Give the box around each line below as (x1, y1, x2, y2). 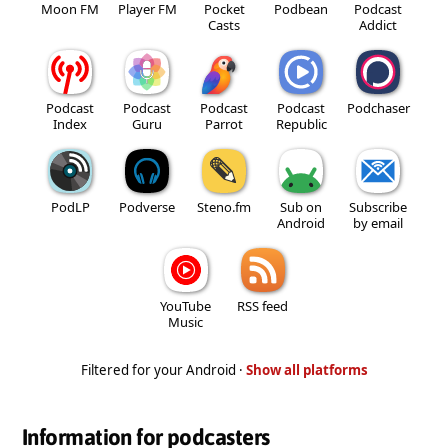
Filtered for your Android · (80, 360, 246, 379)
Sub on (280, 197, 322, 216)
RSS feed (237, 296, 288, 315)
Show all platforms (245, 360, 368, 379)
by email (353, 213, 403, 232)
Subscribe (349, 197, 407, 216)
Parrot (205, 114, 243, 133)
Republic (275, 114, 327, 133)
